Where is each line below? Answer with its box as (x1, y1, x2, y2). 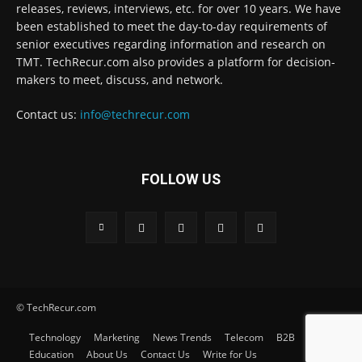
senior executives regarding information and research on (16, 36, 326, 52)
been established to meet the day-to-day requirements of (16, 18, 327, 34)
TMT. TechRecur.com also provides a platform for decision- (16, 53, 335, 69)
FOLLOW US (141, 170, 221, 187)
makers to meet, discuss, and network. (16, 71, 223, 87)
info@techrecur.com (80, 106, 190, 122)
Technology (29, 330, 81, 344)
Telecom (225, 330, 263, 344)
